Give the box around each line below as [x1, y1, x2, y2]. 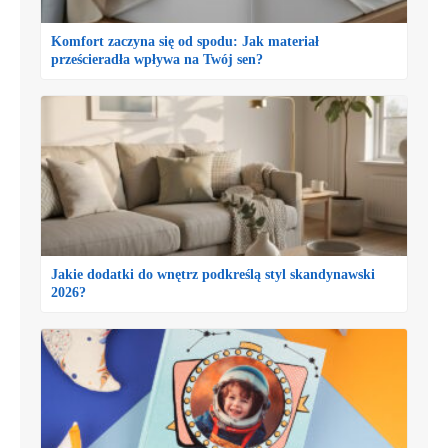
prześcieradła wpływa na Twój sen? [51, 51, 263, 67]
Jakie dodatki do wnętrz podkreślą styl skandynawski [51, 266, 375, 282]
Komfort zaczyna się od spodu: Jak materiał [51, 33, 319, 49]
